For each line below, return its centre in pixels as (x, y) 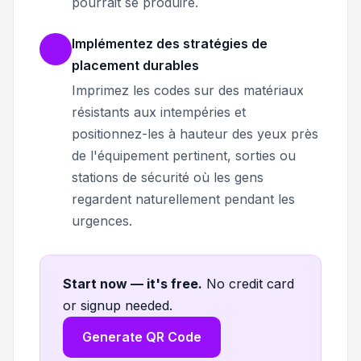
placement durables (135, 65)
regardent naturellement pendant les (183, 199)
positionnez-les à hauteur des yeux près (195, 133)
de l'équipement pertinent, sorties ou (184, 155)
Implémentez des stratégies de (170, 43)
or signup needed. (118, 305)
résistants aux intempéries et (159, 112)
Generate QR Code (142, 336)
